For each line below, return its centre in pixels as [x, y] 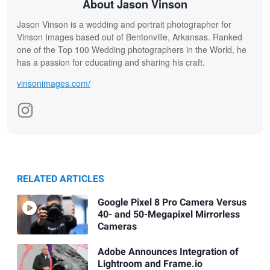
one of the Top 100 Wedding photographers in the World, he [132, 49]
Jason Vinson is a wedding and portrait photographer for [124, 24]
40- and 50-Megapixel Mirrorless [168, 215]
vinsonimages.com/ [54, 83]
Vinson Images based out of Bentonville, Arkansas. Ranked [130, 36]
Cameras [117, 227]
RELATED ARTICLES [61, 179]
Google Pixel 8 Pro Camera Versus [172, 203]
